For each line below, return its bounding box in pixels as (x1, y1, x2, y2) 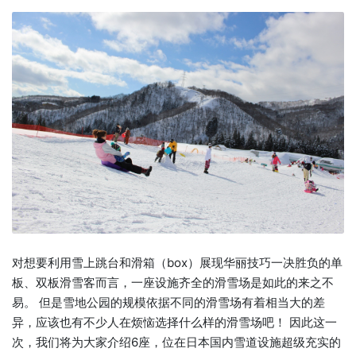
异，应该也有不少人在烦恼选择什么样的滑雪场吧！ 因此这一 (12, 314, 337, 330)
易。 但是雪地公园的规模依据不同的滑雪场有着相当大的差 (12, 294, 325, 310)
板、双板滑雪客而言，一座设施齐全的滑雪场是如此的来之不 (12, 274, 334, 290)
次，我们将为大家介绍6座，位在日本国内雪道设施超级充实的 (12, 334, 341, 350)
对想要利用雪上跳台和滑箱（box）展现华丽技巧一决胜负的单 (12, 254, 342, 270)
